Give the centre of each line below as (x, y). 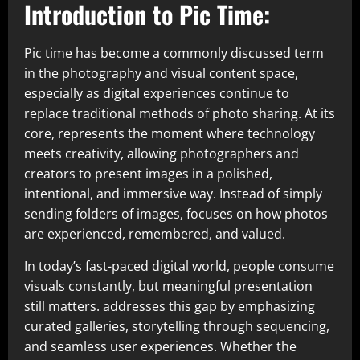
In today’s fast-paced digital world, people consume (179, 266)
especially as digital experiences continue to (157, 94)
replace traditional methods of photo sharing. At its (180, 114)
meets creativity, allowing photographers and (162, 154)
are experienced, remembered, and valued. (155, 234)
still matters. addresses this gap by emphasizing (170, 307)
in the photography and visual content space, (161, 74)
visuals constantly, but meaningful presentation (168, 286)
